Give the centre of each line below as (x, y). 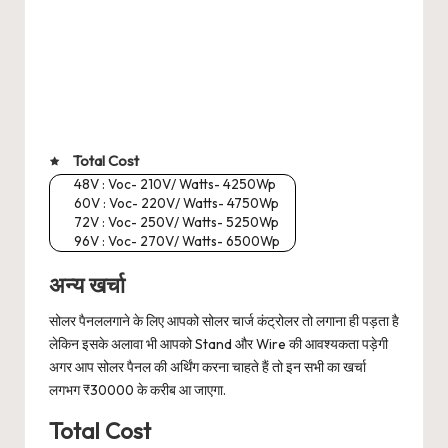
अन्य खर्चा (87, 285)
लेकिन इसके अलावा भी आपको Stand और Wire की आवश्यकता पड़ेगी (218, 344)
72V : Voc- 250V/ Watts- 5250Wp (176, 221)
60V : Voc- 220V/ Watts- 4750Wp (176, 202)
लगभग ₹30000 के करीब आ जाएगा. (137, 390)
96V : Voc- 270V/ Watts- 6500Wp (177, 240)
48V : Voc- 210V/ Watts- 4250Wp (175, 183)
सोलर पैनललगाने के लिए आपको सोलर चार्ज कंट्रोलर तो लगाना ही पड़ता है (224, 321)
